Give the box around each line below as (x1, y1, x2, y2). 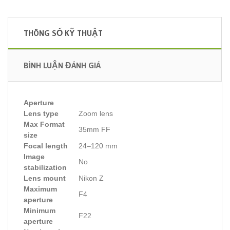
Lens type (24, 109, 59, 118)
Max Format (24, 120, 65, 128)
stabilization (24, 163, 67, 171)
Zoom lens (79, 109, 113, 118)
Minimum (24, 206, 55, 215)
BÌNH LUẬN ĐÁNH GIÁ (24, 60, 101, 70)
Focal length (24, 141, 68, 150)
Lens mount (24, 174, 66, 182)
